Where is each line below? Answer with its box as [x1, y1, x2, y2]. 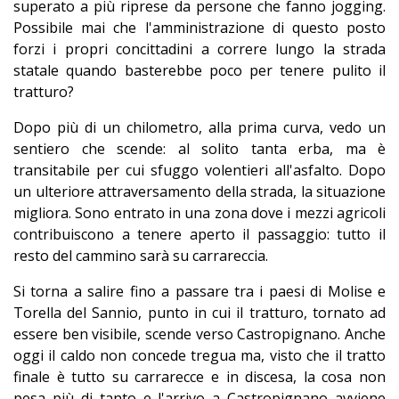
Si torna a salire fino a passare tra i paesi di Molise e [13, 281, 386, 302]
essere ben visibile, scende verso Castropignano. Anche [13, 324, 386, 345]
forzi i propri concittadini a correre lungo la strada [13, 39, 386, 60]
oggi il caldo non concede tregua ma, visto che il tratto [13, 346, 386, 366]
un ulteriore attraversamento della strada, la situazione [13, 182, 386, 202]
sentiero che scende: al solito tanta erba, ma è [13, 139, 386, 159]
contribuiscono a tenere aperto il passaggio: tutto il [13, 224, 386, 245]
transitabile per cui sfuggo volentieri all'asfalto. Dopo [13, 160, 386, 181]
